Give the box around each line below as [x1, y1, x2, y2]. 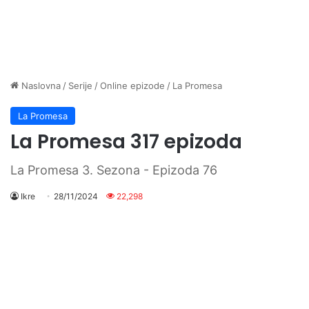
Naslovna [19, 79, 61, 91]
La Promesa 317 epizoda [10, 128, 242, 155]
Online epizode [100, 79, 165, 91]
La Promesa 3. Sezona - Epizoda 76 [10, 162, 217, 177]
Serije [68, 79, 92, 91]
